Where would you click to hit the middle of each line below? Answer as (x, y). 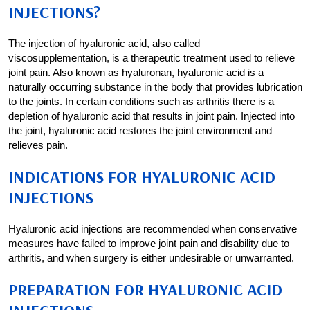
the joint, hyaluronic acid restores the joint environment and (140, 130)
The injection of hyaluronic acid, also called (104, 43)
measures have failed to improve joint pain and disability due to (149, 243)
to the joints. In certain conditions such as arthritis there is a (141, 101)
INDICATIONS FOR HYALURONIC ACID (142, 176)
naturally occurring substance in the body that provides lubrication (155, 87)
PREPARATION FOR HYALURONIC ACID (145, 289)
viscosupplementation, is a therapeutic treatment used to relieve (152, 58)
